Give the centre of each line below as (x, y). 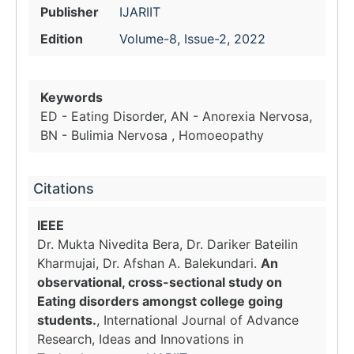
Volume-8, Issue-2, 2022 (192, 39)
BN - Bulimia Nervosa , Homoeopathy (152, 135)
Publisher (70, 12)
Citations (64, 188)
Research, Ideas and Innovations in (140, 339)
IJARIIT (140, 12)
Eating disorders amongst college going (160, 301)
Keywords (72, 97)
